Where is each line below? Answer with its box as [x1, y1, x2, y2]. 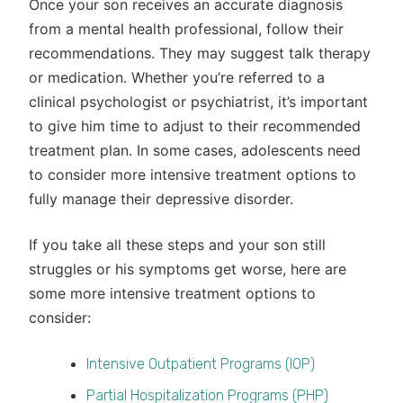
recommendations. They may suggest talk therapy [29, 44, 371, 62]
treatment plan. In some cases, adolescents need [29, 141, 361, 159]
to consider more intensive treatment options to [29, 166, 356, 184]
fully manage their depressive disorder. [29, 190, 293, 208]
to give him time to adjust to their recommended [29, 117, 361, 135]
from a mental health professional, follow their [29, 20, 344, 38]
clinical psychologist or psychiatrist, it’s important [29, 93, 368, 111]
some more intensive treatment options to [29, 284, 316, 302]
